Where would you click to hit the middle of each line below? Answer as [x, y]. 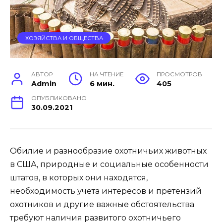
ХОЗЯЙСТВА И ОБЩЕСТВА [64, 38]
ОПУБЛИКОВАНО [59, 98]
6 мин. [102, 83]
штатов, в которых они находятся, [79, 177]
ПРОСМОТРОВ [179, 74]
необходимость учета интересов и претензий [106, 191]
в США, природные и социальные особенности [109, 164]
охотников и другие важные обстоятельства [102, 204]
